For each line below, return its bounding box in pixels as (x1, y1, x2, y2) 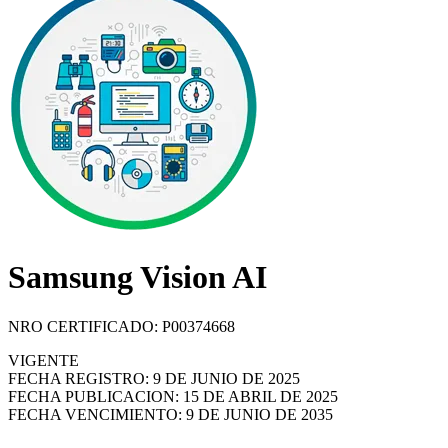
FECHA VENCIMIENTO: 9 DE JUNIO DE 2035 (8, 405, 333, 423)
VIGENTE (8, 351, 79, 369)
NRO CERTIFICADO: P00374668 (8, 317, 235, 335)
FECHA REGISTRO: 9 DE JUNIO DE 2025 (8, 369, 300, 387)
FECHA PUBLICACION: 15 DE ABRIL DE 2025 (8, 387, 338, 405)
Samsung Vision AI (8, 259, 267, 296)
